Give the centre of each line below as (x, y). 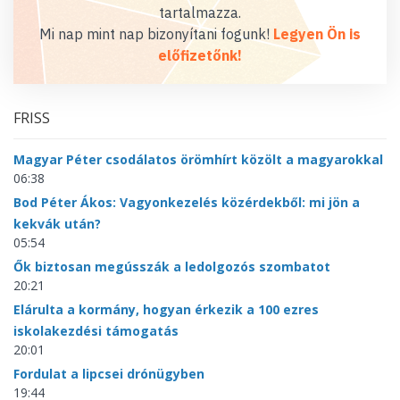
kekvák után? (57, 224)
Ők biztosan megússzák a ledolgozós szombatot (172, 267)
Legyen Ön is (317, 34)
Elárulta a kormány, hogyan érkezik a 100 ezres (166, 309)
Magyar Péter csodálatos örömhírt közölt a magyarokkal (198, 159)
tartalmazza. (200, 12)
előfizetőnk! (200, 55)
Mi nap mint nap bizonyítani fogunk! (156, 34)
